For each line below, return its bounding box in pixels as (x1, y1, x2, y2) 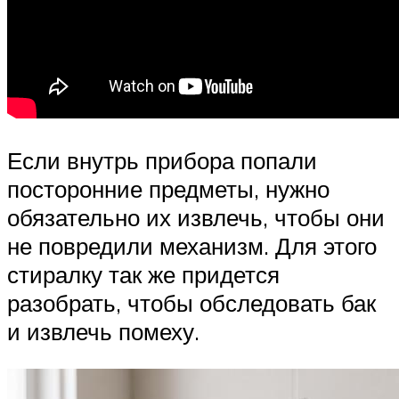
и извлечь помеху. (7, 317, 199, 346)
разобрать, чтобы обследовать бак (7, 289, 376, 318)
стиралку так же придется (7, 260, 280, 289)
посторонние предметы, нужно (7, 175, 330, 204)
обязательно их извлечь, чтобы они (7, 203, 385, 232)
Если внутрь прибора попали (7, 146, 317, 175)
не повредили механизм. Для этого (7, 232, 377, 261)
